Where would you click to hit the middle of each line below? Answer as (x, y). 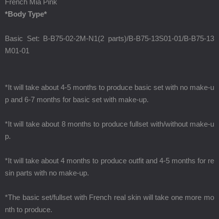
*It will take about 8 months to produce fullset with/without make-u (109, 124)
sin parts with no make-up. (47, 173)
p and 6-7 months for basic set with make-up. (77, 99)
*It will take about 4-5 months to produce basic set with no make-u (109, 87)
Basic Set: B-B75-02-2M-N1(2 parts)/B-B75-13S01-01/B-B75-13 (109, 38)
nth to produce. (29, 209)
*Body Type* (26, 14)
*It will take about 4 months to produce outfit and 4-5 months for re (109, 161)
